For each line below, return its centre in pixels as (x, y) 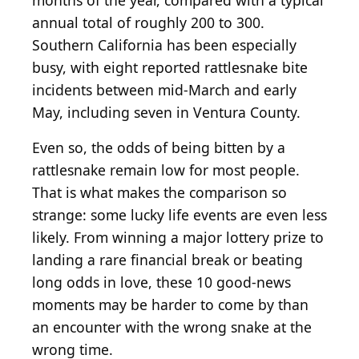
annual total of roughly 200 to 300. (148, 23)
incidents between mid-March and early (164, 90)
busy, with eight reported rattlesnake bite (170, 68)
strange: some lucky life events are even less (179, 215)
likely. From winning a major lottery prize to (178, 238)
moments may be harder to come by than (170, 305)
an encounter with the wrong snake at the (172, 327)
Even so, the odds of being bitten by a (159, 148)
